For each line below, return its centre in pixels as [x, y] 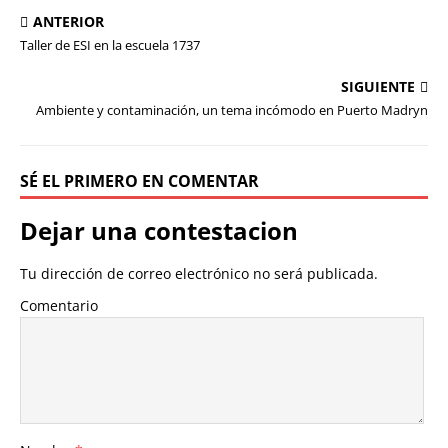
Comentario [59, 305]
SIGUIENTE [378, 86]
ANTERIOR [68, 21]
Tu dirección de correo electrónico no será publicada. [199, 273]
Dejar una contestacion [159, 230]
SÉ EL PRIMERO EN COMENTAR [139, 181]
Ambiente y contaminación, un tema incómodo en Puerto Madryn [232, 110]
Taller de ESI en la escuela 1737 [110, 45]
